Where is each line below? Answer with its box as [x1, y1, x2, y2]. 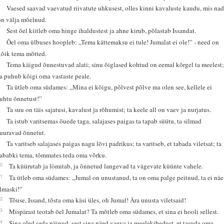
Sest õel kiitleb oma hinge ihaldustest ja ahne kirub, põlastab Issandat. [6, 25, 196, 35]
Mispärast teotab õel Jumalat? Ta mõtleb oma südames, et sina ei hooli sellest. [9, 206, 219, 216]
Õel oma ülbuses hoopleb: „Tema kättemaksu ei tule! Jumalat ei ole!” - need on [6, 37, 219, 46]
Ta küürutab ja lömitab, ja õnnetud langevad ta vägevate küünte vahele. [9, 161, 203, 170]
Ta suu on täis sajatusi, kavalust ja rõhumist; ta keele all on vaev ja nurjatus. [6, 104, 211, 114]
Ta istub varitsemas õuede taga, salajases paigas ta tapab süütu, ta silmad [6, 116, 202, 125]
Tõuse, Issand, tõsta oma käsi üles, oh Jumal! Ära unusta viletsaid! [9, 195, 186, 204]
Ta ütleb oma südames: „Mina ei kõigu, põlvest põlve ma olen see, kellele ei [6, 82, 212, 91]
